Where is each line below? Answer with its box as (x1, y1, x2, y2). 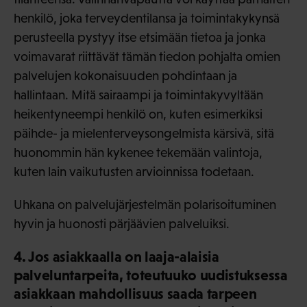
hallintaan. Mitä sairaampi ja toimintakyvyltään (14, 88, 263, 103)
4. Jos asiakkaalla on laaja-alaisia (14, 248, 219, 266)
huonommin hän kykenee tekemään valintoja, (14, 145, 262, 160)
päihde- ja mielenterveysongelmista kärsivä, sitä (14, 126, 274, 141)
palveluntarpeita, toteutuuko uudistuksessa (14, 267, 288, 284)
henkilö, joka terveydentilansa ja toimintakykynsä (14, 11, 280, 26)
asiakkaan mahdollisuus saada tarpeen (14, 285, 257, 303)
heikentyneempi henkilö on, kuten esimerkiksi (14, 107, 262, 122)
